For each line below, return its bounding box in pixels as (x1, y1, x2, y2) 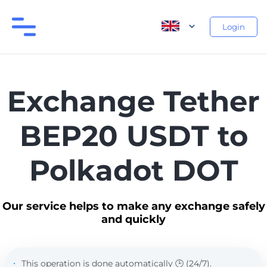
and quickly (101, 213, 166, 226)
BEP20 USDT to (19, 119, 248, 153)
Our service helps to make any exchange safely (2, 200, 265, 213)
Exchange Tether (7, 84, 260, 119)
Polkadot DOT (29, 153, 238, 188)
